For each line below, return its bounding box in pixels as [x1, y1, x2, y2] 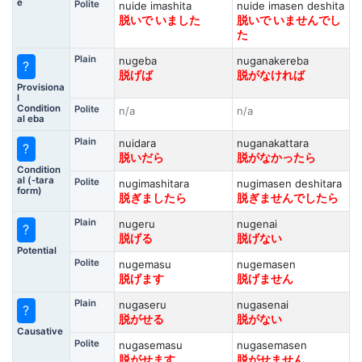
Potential [16, 244, 57, 256]
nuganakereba [236, 54, 309, 67]
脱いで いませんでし [236, 14, 341, 27]
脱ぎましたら [118, 192, 187, 204]
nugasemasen [236, 339, 307, 351]
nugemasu [118, 258, 171, 271]
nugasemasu [118, 339, 183, 351]
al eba [16, 112, 44, 124]
